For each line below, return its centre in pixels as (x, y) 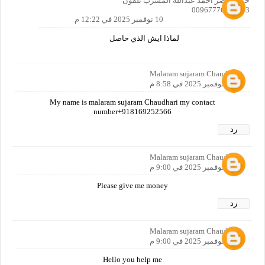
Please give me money (132, 185)
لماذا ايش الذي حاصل (144, 38)
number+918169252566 (132, 111)
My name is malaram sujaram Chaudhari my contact (132, 102)
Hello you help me (132, 259)
